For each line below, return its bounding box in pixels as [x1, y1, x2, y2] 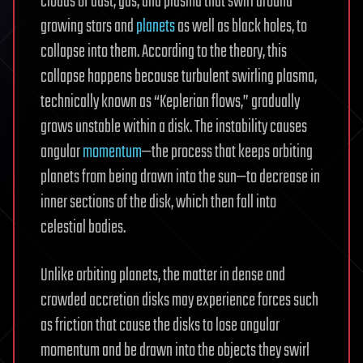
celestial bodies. [41, 213, 126, 241]
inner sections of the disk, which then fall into [41, 188, 276, 216]
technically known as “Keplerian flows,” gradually [41, 88, 300, 116]
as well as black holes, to [175, 12, 307, 41]
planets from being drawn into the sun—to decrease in [41, 163, 320, 191]
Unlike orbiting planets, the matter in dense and [41, 261, 285, 289]
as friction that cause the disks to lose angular [41, 311, 280, 340]
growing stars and [41, 12, 136, 41]
